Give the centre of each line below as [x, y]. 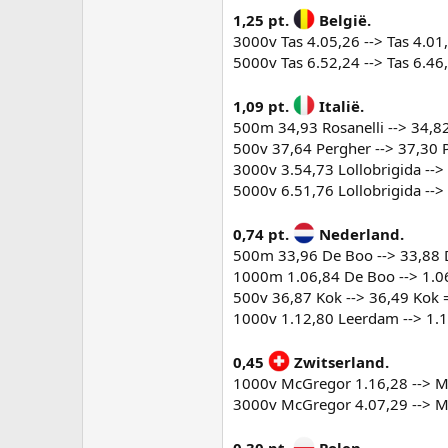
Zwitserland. [339, 362]
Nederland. [359, 234]
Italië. [339, 106]
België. [343, 20]
